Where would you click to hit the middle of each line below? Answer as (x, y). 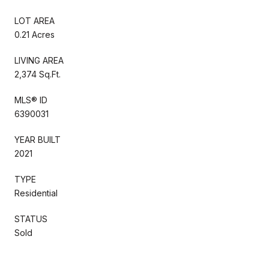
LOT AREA (35, 20)
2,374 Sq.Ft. (38, 74)
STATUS (31, 219)
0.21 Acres (35, 34)
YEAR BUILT (38, 139)
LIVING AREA (39, 60)
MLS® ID (31, 100)
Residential (36, 193)
